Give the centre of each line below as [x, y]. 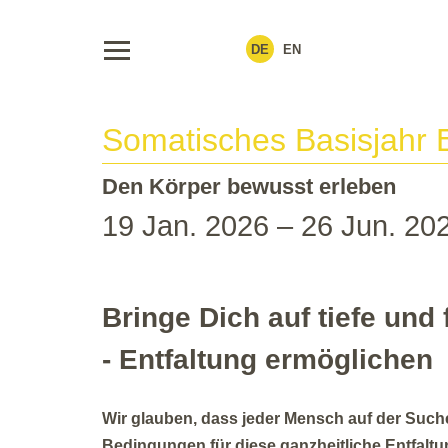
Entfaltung [188, 360]
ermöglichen [345, 360]
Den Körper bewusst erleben [249, 187]
